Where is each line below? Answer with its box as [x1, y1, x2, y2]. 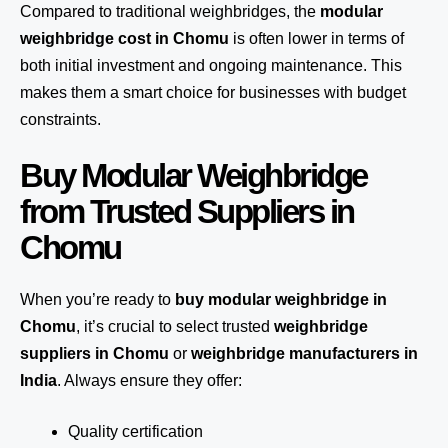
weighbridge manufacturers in [191, 345, 418, 362]
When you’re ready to [20, 291, 175, 308]
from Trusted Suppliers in [20, 193, 354, 230]
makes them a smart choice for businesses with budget [20, 84, 406, 101]
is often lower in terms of [229, 30, 404, 47]
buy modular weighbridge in [175, 291, 387, 308]
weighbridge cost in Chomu [20, 30, 229, 47]
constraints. [20, 111, 101, 128]
